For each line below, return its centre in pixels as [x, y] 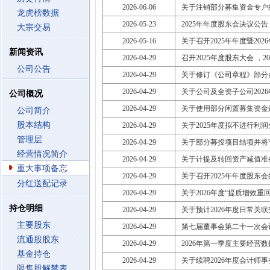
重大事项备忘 [42, 168]
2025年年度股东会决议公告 [225, 24]
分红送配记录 [42, 184]
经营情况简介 [42, 154]
